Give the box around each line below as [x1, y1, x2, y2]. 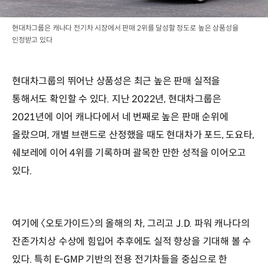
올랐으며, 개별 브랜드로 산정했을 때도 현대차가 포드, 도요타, [12, 128, 254, 141]
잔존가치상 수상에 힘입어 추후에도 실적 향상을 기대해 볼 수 [12, 234, 252, 248]
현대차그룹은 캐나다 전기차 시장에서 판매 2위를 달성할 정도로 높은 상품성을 [12, 23, 239, 32]
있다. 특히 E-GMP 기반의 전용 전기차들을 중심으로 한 [12, 252, 228, 266]
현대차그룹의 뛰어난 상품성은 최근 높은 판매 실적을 [12, 74, 221, 87]
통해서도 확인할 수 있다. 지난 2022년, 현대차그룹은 [12, 92, 221, 105]
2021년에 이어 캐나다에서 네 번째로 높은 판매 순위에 [12, 110, 229, 123]
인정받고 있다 [12, 35, 53, 44]
